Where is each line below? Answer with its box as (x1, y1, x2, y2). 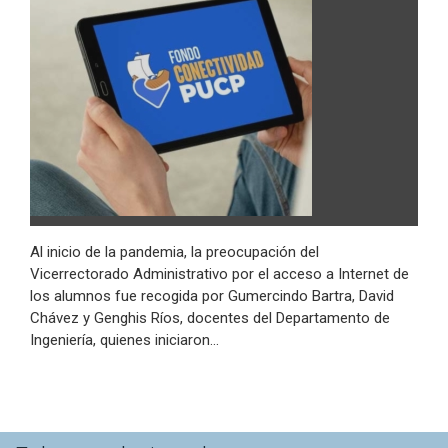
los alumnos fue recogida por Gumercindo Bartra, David (30, 286, 394, 305)
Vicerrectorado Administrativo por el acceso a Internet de (30, 264, 409, 283)
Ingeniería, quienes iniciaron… (30, 330, 219, 349)
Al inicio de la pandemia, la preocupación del (30, 242, 319, 261)
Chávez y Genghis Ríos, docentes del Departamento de (30, 308, 390, 327)
